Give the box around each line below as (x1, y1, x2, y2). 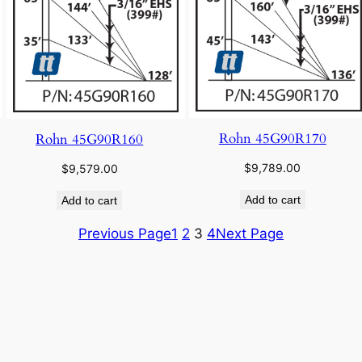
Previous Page (78, 225, 171, 242)
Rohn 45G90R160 (36, 130, 144, 149)
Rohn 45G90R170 (218, 129, 326, 149)
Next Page (216, 225, 284, 242)
